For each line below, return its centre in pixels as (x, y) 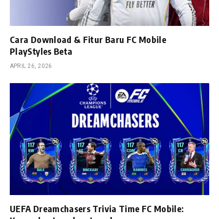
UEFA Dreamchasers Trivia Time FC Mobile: (97, 209)
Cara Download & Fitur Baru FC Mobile (88, 39)
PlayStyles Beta (41, 51)
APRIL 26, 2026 (31, 66)
